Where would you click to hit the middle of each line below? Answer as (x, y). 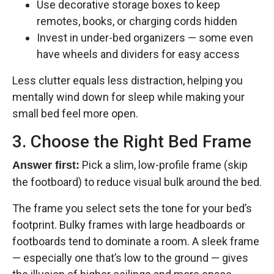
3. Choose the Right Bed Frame (132, 141)
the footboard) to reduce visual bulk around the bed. (137, 182)
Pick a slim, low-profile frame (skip (164, 165)
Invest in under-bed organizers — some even (145, 37)
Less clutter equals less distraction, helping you (128, 80)
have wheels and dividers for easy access (138, 54)
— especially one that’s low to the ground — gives (130, 257)
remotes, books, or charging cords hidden (137, 21)
